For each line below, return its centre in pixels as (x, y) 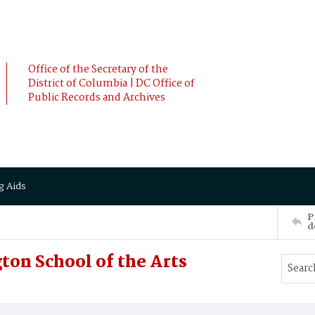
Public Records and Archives (97, 98)
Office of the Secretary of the (98, 70)
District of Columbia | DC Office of (111, 84)
